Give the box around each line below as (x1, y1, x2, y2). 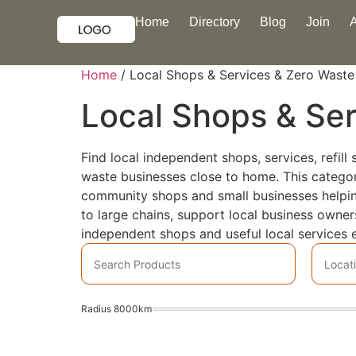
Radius (81, 303, 114, 315)
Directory (188, 15, 240, 29)
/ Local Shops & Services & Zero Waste (117, 67, 354, 83)
